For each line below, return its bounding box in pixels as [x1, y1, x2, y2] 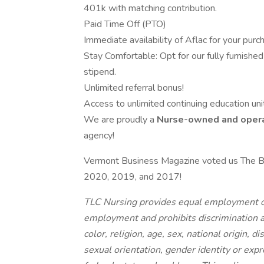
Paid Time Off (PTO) [84, 18, 166, 31]
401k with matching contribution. [84, 2, 217, 15]
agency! [84, 129, 114, 142]
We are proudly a [84, 113, 157, 126]
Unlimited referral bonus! [84, 81, 184, 94]
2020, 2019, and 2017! [84, 170, 181, 183]
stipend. [84, 65, 116, 78]
